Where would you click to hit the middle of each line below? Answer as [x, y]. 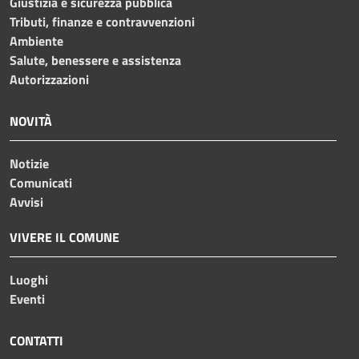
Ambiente [36, 40]
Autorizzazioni [49, 79]
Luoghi [29, 279]
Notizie [29, 163]
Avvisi [26, 202]
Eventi [27, 298]
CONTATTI [36, 340]
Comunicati [41, 182]
